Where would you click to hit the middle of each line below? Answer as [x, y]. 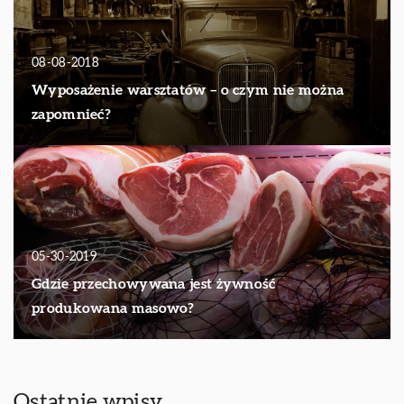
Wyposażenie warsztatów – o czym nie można [188, 90]
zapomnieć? [72, 114]
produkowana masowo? [113, 308]
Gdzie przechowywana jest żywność [154, 284]
